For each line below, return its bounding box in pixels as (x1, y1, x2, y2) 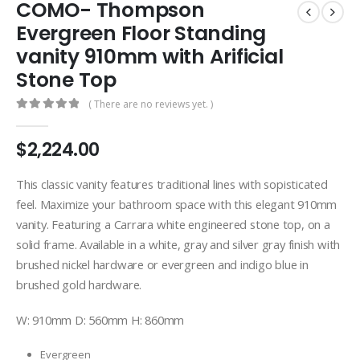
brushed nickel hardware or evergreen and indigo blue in (16, 256, 309, 272)
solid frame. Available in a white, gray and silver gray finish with (16, 235, 341, 252)
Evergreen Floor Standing (16, 19, 267, 48)
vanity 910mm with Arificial (16, 43, 284, 72)
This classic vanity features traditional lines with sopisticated (16, 175, 328, 192)
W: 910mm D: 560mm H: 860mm (16, 311, 185, 328)
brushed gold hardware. (16, 276, 142, 292)
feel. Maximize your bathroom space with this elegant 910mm (16, 195, 337, 212)
